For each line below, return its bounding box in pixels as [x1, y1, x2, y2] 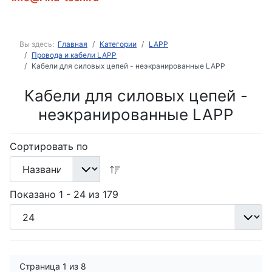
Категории [100, 39, 137, 49]
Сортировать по [10, 140, 88, 152]
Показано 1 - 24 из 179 [10, 188, 118, 201]
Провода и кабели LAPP [32, 50, 117, 59]
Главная [58, 39, 87, 49]
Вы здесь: [19, 39, 58, 49]
